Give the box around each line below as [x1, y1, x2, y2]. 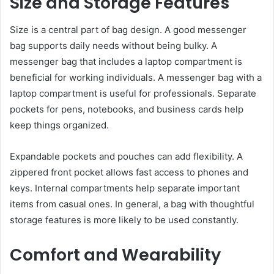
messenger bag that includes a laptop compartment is [10, 56, 242, 68]
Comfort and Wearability [10, 243, 221, 267]
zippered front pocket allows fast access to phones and [10, 166, 248, 179]
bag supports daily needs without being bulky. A [10, 40, 217, 52]
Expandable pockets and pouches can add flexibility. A [10, 150, 243, 163]
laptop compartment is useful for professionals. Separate [10, 87, 256, 100]
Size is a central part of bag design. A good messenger [10, 24, 246, 36]
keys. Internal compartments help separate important [10, 182, 240, 194]
